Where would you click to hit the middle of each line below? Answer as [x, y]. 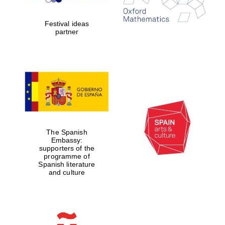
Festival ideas [67, 23]
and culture [67, 172]
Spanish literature [67, 164]
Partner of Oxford [190, 61]
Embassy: [67, 140]
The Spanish [67, 132]
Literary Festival [190, 65]
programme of [67, 156]
